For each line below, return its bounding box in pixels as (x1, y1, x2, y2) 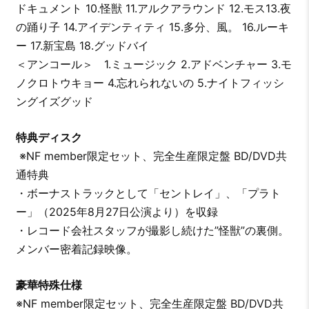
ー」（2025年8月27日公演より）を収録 (15, 205, 218, 219)
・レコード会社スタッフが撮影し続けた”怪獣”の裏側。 (15, 223, 289, 238)
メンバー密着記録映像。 (15, 242, 137, 257)
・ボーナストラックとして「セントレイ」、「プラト (15, 186, 281, 201)
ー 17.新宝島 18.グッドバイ (15, 39, 149, 53)
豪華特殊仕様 (15, 278, 93, 292)
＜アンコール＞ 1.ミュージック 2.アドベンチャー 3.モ (15, 57, 292, 72)
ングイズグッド (15, 94, 104, 109)
